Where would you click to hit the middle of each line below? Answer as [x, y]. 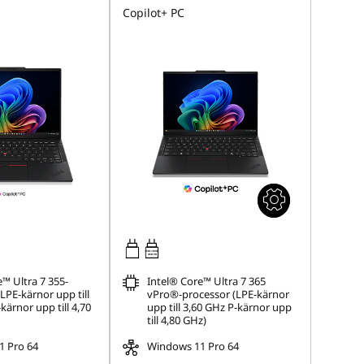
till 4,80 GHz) [177, 320]
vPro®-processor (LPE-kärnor [219, 294]
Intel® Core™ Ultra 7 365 [207, 281]
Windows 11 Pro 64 [193, 346]
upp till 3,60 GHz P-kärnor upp [220, 307]
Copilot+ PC [154, 13]
